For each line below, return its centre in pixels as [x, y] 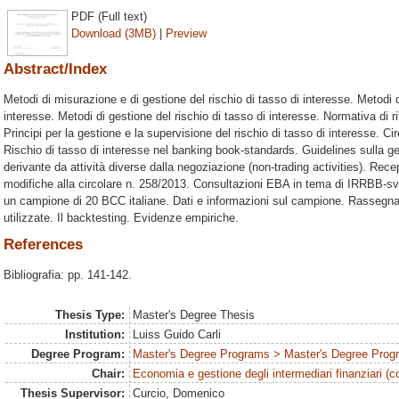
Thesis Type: [90, 315]
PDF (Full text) [109, 16]
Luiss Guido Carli [177, 334]
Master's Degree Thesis [194, 315]
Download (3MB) [114, 33]
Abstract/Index [55, 69]
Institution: [94, 334]
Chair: [108, 374]
